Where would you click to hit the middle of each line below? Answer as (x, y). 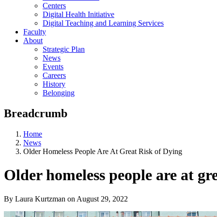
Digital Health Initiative (78, 14)
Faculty (35, 31)
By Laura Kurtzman (35, 199)
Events (53, 66)
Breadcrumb (36, 113)
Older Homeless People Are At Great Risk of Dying (103, 151)
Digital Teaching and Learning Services (103, 23)
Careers (54, 75)
